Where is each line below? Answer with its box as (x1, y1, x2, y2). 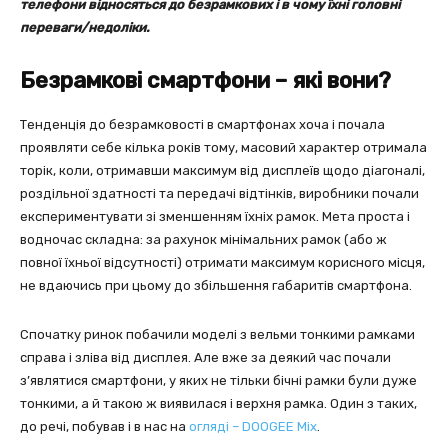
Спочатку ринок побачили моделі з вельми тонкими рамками (20, 327, 415, 342)
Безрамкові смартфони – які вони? (20, 67, 391, 94)
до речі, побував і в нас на (20, 419, 189, 434)
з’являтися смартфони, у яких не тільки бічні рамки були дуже (20, 373, 417, 388)
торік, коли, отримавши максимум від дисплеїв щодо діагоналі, (20, 163, 425, 178)
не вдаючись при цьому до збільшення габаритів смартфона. (20, 278, 412, 293)
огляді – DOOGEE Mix (189, 419, 317, 434)
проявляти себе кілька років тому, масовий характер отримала (20, 140, 427, 155)
